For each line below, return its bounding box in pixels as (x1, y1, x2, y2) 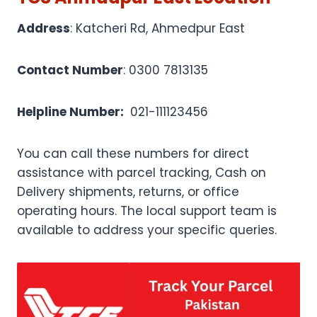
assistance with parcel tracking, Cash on (17, 163, 266, 181)
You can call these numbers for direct (17, 144, 249, 162)
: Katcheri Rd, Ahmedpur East (70, 19, 245, 37)
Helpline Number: (17, 103, 127, 120)
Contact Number (17, 61, 123, 79)
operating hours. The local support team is (17, 202, 277, 219)
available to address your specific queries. (17, 221, 277, 238)
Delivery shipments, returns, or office (17, 183, 239, 200)
